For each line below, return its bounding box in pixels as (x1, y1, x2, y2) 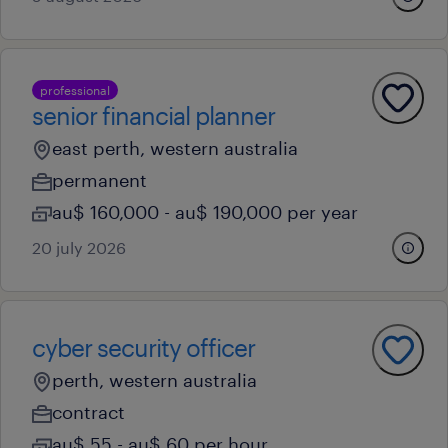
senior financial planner (32, 101, 275, 130)
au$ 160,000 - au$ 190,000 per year (52, 201, 358, 223)
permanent (52, 169, 147, 191)
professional (40, 83, 110, 97)
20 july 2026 (32, 238, 126, 257)
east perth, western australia (52, 137, 298, 159)
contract (52, 401, 125, 423)
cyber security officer (32, 333, 255, 362)
